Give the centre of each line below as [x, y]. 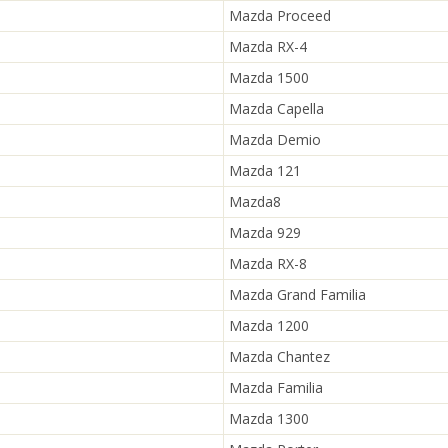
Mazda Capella [276, 108]
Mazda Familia [276, 387]
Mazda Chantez [279, 356]
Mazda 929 [265, 232]
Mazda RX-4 [268, 46]
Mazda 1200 [269, 325]
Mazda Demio [275, 139]
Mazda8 [255, 201]
